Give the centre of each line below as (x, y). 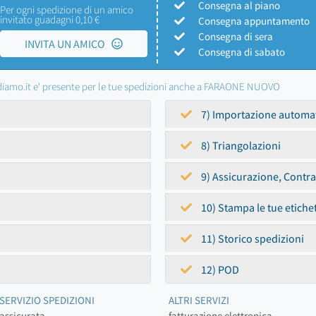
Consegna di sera (236, 36)
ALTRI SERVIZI (199, 300)
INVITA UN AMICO (68, 44)
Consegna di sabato (242, 52)
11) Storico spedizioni (251, 238)
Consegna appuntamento (254, 21)
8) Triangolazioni (240, 145)
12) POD (219, 269)
